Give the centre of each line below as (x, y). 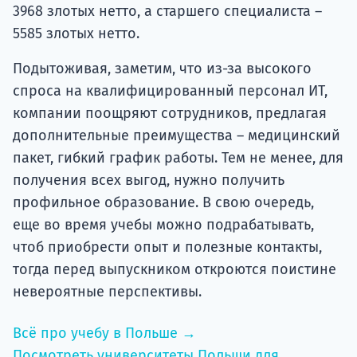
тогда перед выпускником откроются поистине (175, 269)
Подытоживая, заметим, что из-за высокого (162, 68)
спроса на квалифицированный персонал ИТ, (170, 90)
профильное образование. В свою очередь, (163, 202)
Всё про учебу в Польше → (104, 333)
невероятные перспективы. (107, 291)
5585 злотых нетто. (76, 33)
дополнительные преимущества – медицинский (177, 135)
